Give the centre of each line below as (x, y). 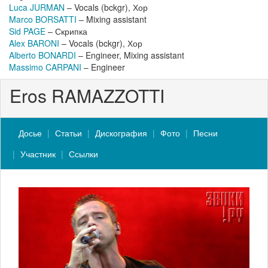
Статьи (68, 133)
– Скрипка (66, 31)
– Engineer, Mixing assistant (130, 55)
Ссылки (83, 154)
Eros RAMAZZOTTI (87, 95)
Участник (38, 154)
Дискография (121, 133)
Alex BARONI (34, 43)
